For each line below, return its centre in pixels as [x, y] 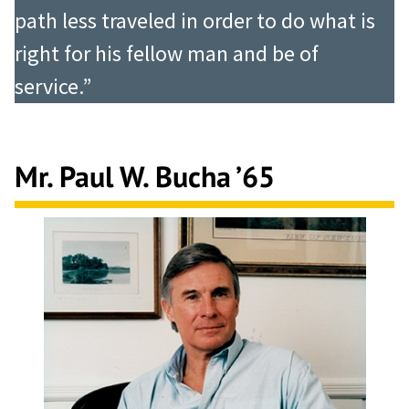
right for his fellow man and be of [167, 54]
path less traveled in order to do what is [195, 21]
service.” [53, 87]
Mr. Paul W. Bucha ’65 [145, 176]
